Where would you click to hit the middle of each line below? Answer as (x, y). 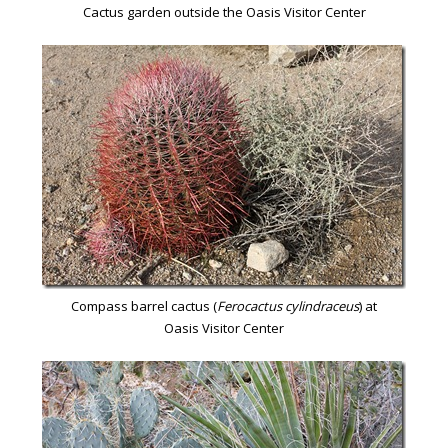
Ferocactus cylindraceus (288, 305)
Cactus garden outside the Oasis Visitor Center (224, 11)
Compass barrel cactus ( (144, 305)
